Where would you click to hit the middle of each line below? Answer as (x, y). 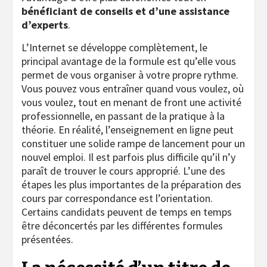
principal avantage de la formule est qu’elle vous (129, 61)
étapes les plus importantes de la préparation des (131, 185)
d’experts (45, 25)
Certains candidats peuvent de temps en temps (127, 212)
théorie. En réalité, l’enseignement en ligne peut (128, 130)
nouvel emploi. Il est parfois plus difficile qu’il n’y (128, 157)
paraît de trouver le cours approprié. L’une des (123, 171)
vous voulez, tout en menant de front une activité (131, 103)
